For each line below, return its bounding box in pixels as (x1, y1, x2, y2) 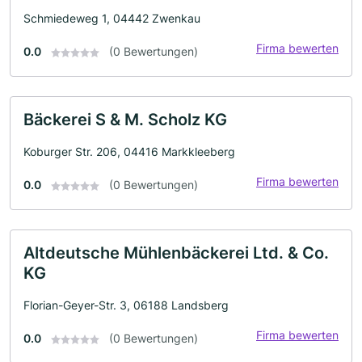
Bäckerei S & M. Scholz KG (23, 110, 227, 129)
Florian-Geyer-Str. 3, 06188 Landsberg (23, 298, 229, 312)
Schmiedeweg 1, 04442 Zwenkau (23, 11, 200, 25)
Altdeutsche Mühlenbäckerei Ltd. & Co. (23, 243, 329, 263)
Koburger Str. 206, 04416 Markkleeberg (23, 145, 235, 158)
